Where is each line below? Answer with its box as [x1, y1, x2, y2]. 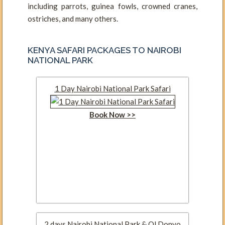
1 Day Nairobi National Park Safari [54, 83, 171, 93]
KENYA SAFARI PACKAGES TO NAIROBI [28, 45, 181, 55]
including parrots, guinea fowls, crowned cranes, [28, 1, 197, 11]
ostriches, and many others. [28, 14, 118, 23]
